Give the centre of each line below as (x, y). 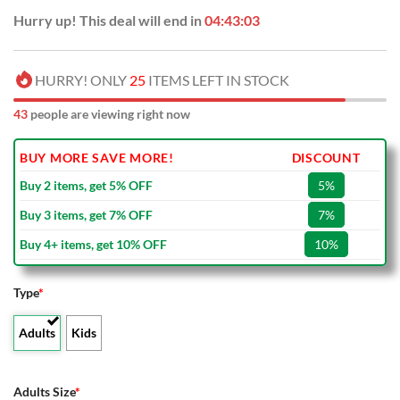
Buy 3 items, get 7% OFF (86, 215)
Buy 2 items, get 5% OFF (86, 186)
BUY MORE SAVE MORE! (97, 158)
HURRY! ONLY (82, 80)
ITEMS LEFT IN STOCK (217, 80)
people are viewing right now (109, 114)
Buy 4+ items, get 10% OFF (93, 245)
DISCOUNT (326, 158)
